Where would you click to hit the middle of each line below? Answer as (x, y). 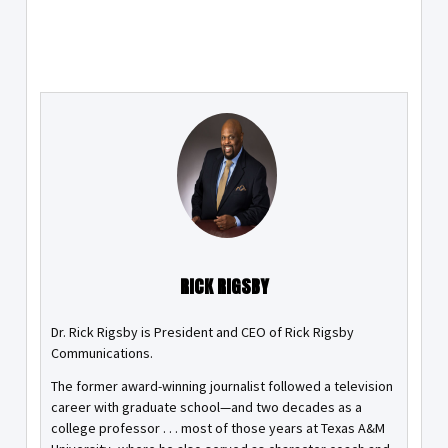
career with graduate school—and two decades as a (206, 407)
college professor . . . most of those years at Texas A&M (218, 428)
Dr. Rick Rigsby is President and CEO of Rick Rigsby (202, 332)
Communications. (102, 353)
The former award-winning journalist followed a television (222, 386)
